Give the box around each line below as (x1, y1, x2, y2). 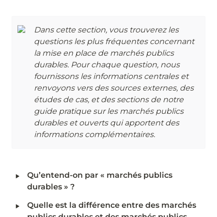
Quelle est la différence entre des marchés (27, 201, 196, 210)
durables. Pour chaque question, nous (34, 60, 180, 69)
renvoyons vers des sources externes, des (34, 83, 194, 93)
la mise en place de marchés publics (34, 48, 174, 58)
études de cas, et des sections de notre (34, 95, 184, 104)
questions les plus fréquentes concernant (34, 37, 195, 46)
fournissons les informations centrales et (34, 72, 189, 81)
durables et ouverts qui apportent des (34, 118, 180, 127)
